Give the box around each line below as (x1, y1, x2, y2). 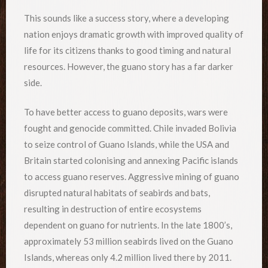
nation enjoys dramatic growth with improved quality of (24, 28, 243, 39)
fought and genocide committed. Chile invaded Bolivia (24, 123, 236, 134)
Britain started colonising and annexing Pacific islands (24, 155, 238, 166)
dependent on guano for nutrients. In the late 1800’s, (24, 220, 232, 231)
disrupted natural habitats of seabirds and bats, (24, 187, 210, 199)
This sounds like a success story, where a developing (24, 12, 229, 23)
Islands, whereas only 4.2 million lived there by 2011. (24, 252, 232, 263)
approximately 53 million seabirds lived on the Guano (24, 236, 233, 247)
